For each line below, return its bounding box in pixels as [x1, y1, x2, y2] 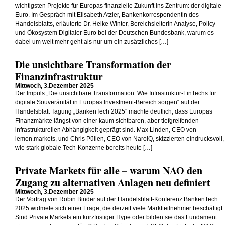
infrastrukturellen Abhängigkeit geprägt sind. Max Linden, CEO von [15, 127, 196, 133]
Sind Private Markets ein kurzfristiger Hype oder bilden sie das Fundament [15, 214, 217, 220]
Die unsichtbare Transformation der [15, 57, 171, 72]
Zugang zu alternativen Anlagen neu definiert [15, 175, 210, 190]
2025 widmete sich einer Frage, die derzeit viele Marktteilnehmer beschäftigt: [15, 205, 224, 211]
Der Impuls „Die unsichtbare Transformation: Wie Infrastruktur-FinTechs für [15, 90, 216, 96]
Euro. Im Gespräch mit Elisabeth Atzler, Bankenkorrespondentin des [15, 12, 199, 18]
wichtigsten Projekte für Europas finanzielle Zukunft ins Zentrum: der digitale [15, 3, 221, 9]
